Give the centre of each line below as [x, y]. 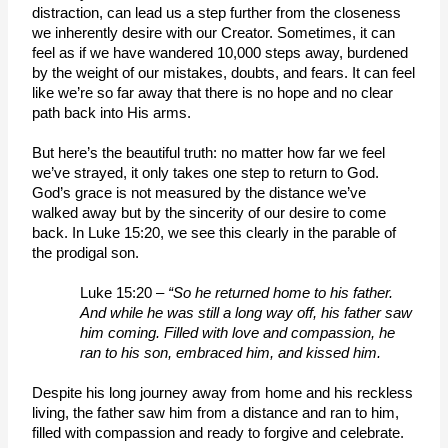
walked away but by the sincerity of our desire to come [209, 212]
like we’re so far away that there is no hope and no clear [213, 92]
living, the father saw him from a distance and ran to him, [216, 412]
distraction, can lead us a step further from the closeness [217, 12]
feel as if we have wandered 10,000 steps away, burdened [220, 52]
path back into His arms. [112, 112]
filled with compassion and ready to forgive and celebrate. [222, 432]
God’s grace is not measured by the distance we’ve [199, 192]
